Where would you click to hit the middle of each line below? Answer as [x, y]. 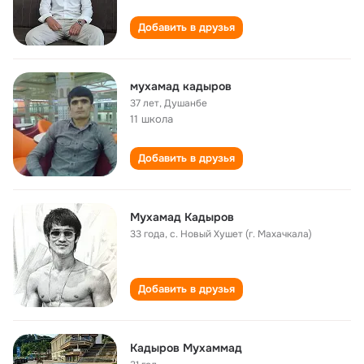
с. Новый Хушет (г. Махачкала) [241, 234]
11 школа [152, 119]
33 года [147, 234]
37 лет [145, 103]
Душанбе [186, 103]
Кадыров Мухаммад [186, 348]
